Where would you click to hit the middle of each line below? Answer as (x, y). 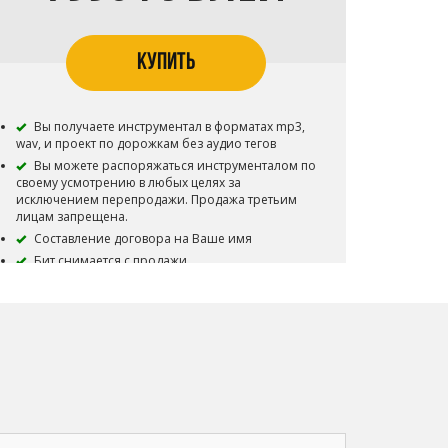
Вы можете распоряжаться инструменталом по (173, 165)
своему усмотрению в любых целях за (128, 182)
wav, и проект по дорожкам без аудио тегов (146, 143)
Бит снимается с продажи (109, 260)
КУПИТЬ (166, 62)
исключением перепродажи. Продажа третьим (156, 199)
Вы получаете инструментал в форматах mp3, (168, 126)
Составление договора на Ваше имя (141, 238)
